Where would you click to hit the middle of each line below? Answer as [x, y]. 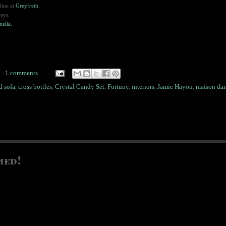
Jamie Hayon [175, 87]
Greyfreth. [27, 6]
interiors [143, 87]
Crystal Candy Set [79, 87]
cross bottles [35, 87]
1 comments [21, 73]
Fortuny [118, 87]
